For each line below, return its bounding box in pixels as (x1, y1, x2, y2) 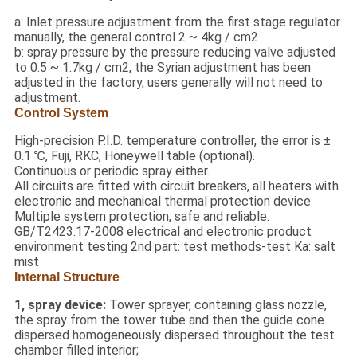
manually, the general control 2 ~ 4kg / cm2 (14, 29, 258, 45)
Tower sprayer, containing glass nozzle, (108, 297, 327, 313)
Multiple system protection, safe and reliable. (14, 209, 269, 225)
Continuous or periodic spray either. (14, 163, 210, 179)
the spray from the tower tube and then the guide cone (14, 312, 324, 328)
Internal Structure (14, 270, 120, 284)
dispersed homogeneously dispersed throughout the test (14, 328, 335, 343)
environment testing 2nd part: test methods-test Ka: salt (14, 239, 335, 255)
